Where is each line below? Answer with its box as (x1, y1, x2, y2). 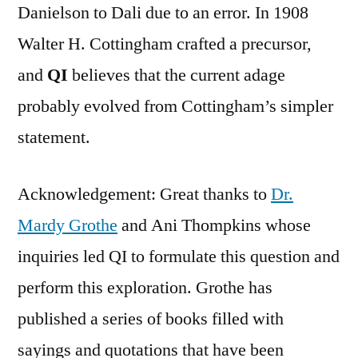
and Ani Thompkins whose (117, 213, 311, 237)
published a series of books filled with (18, 307, 284, 330)
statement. (18, 125, 90, 149)
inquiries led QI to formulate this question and (18, 245, 340, 268)
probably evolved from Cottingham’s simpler (18, 94, 333, 117)
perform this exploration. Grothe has (18, 276, 272, 299)
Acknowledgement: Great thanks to (18, 182, 271, 205)
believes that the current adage (68, 63, 285, 86)
